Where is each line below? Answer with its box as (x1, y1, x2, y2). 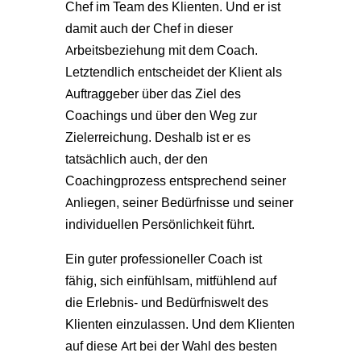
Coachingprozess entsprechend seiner (64, 172, 286, 189)
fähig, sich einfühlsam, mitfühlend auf (64, 272, 276, 288)
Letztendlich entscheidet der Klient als (64, 63, 282, 80)
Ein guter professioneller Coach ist (64, 250, 262, 267)
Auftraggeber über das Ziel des (64, 85, 241, 102)
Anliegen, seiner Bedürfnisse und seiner (64, 193, 293, 210)
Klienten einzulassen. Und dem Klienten (64, 315, 295, 332)
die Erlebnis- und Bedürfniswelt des (64, 293, 268, 310)
